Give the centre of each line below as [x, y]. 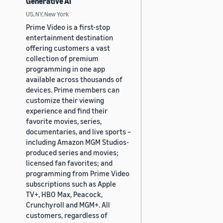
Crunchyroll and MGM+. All [68, 204]
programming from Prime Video [78, 173]
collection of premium [62, 58]
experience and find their [67, 110]
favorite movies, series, [64, 121]
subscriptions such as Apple [71, 183]
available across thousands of [74, 79]
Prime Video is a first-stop [68, 27]
